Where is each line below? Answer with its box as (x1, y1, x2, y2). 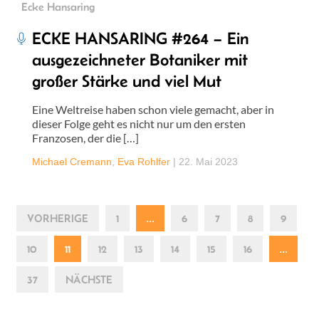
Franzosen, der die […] (32, 130, 139, 145)
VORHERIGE (27, 211, 88, 224)
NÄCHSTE (66, 273, 113, 286)
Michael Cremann (32, 155, 112, 167)
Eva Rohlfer (117, 155, 170, 167)
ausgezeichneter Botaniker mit (32, 49, 248, 69)
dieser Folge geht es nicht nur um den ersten (32, 116, 246, 130)
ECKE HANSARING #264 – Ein (32, 28, 249, 48)
